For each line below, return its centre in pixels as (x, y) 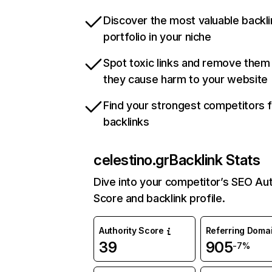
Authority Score (131, 231)
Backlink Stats (215, 160)
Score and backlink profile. (159, 199)
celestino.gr (131, 160)
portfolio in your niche (157, 37)
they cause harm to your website (185, 80)
